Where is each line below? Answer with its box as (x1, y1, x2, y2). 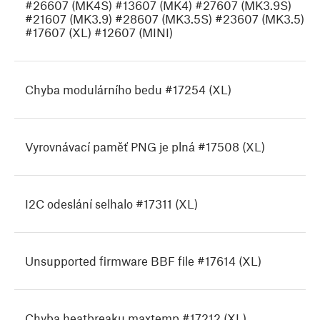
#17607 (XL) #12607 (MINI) (25, 25, 173, 40)
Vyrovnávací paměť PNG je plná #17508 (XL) (25, 139, 265, 154)
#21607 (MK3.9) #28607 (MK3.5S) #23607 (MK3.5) (25, 11, 304, 26)
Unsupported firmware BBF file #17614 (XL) (25, 254, 261, 269)
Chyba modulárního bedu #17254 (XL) (25, 82, 231, 97)
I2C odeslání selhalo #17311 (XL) (25, 196, 198, 211)
